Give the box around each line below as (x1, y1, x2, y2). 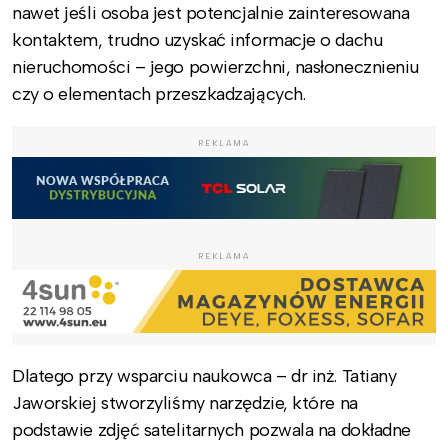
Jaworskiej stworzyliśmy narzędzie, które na (12, 392, 358, 415)
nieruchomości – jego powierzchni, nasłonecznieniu (12, 55, 419, 78)
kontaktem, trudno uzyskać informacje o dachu (12, 28, 383, 51)
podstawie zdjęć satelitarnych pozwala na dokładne (12, 419, 411, 442)
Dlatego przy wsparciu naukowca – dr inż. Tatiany (12, 365, 397, 388)
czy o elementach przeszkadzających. (12, 82, 306, 105)
